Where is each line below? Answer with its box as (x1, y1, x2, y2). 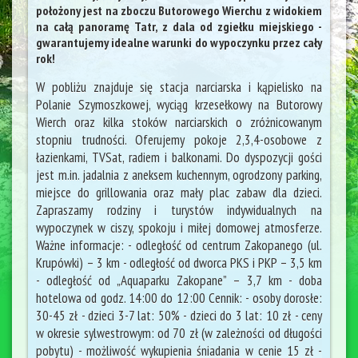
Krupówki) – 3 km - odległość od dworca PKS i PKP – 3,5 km (36, 254, 322, 272)
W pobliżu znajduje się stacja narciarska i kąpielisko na (36, 78, 322, 96)
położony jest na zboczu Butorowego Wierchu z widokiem (36, 2, 322, 18)
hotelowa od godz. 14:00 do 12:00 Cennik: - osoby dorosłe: (36, 289, 322, 307)
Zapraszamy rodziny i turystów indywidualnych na (36, 201, 322, 219)
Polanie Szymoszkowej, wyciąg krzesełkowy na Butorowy (36, 96, 322, 113)
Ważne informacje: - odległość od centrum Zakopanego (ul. (36, 237, 322, 254)
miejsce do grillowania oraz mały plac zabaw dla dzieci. (36, 184, 322, 201)
